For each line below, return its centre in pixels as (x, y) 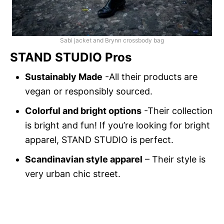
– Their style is (174, 159)
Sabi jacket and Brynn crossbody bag (112, 40)
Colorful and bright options (83, 111)
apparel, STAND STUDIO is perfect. (99, 140)
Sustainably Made (64, 77)
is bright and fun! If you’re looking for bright (117, 125)
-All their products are (150, 77)
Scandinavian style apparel (84, 159)
